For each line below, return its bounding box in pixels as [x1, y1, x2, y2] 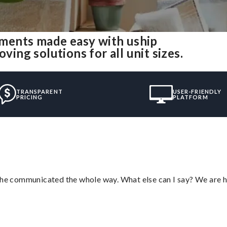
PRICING [16, 93, 43, 100]
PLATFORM [172, 93, 208, 100]
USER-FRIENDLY [172, 88, 222, 95]
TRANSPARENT [16, 88, 63, 95]
